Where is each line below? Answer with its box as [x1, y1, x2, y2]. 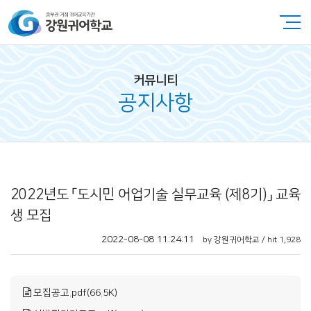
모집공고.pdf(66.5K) [33, 287, 117, 299]
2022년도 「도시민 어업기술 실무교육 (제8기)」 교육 [10, 187, 301, 202]
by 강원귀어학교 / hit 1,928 [203, 235, 301, 244]
